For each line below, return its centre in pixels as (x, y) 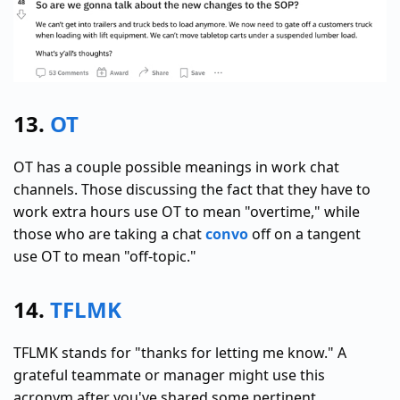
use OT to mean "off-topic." (105, 257)
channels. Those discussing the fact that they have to (192, 190)
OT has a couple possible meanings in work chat (176, 167)
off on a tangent (304, 234)
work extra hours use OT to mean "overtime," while (187, 212)
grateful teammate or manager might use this (169, 375)
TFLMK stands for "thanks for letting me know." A (180, 353)
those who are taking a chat (109, 234)
